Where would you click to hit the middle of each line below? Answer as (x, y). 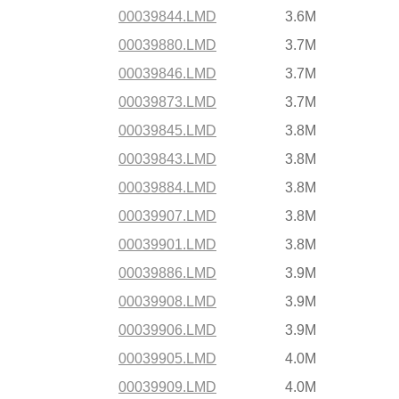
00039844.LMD (167, 16)
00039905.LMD (167, 358)
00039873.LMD (167, 102)
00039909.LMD (167, 387)
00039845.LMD (167, 130)
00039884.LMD (167, 187)
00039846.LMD (167, 73)
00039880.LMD (167, 45)
